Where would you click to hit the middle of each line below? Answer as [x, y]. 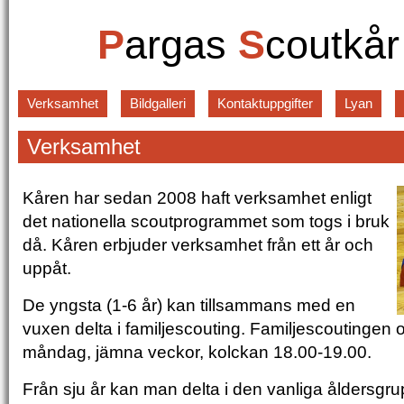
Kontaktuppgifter [265, 103]
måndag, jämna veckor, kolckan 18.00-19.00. [197, 352]
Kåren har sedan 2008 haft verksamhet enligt [197, 197]
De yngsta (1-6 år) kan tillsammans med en [189, 305]
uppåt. [47, 268]
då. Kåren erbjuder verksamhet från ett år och [198, 244]
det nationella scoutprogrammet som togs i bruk [206, 221]
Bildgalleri [158, 103]
